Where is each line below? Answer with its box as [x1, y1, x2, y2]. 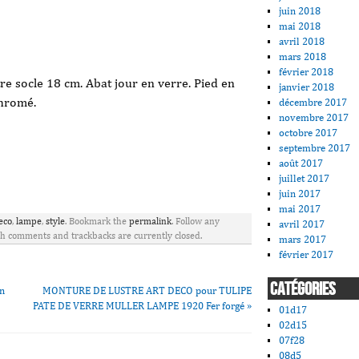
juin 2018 [279, 4, 321, 17]
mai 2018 [279, 19, 321, 32]
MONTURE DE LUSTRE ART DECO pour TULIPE [42, 284, 252, 296]
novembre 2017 [279, 111, 349, 123]
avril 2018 [279, 34, 325, 47]
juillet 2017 [279, 171, 330, 184]
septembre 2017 [279, 141, 351, 154]
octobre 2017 [279, 126, 338, 139]
